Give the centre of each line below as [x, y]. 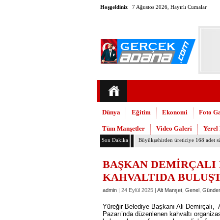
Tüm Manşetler [124, 128]
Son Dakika [115, 140]
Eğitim [141, 112]
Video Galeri [174, 128]
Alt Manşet [170, 190]
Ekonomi [175, 112]
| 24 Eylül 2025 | [137, 190]
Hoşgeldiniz [114, 7]
